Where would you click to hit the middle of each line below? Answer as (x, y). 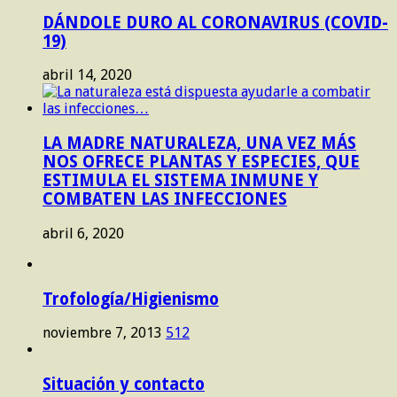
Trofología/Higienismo (131, 299)
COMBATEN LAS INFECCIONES (165, 199)
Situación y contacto (124, 384)
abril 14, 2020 (87, 75)
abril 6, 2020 (83, 233)
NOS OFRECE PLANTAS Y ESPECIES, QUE (201, 162)
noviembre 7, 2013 (102, 333)
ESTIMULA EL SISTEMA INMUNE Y (180, 181)
